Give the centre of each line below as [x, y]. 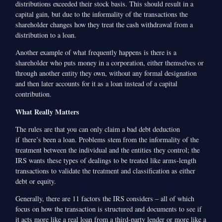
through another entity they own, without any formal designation [106, 73]
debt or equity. [36, 181]
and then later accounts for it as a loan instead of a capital [97, 84]
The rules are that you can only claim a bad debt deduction [98, 129]
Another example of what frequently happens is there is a [96, 53]
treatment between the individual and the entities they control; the [108, 150]
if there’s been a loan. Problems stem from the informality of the [107, 140]
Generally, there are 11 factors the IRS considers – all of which [105, 199]
